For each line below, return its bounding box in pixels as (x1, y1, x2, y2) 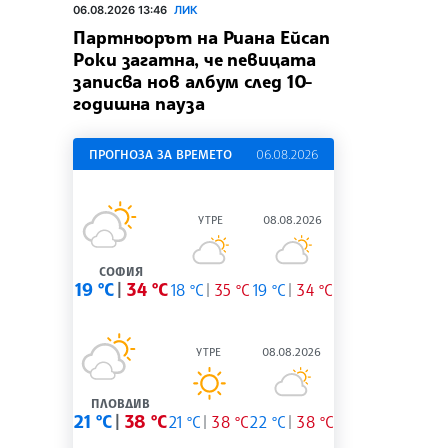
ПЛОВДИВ (91, 396, 150, 412)
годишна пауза (73, 92, 205, 115)
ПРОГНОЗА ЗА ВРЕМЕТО (89, 146, 232, 163)
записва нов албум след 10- (73, 70, 313, 93)
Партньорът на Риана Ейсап (73, 26, 330, 49)
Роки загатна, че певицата (73, 48, 316, 71)
